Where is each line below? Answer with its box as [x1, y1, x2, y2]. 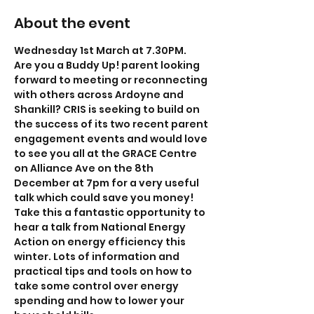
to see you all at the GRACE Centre [14, 146, 199, 161]
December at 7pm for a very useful [14, 176, 201, 190]
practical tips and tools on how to [14, 264, 194, 278]
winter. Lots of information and [14, 250, 182, 264]
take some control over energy [14, 279, 181, 293]
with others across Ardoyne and [14, 88, 186, 102]
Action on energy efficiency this [14, 235, 188, 249]
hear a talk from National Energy [14, 220, 188, 234]
